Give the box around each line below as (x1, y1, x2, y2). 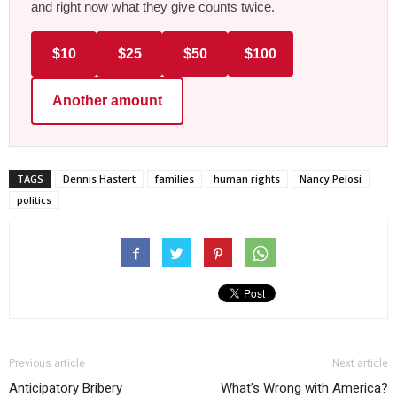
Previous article (9, 356, 85, 370)
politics (17, 192, 51, 206)
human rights (214, 171, 280, 185)
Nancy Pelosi (300, 171, 362, 185)
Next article (332, 356, 388, 370)
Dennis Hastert (63, 171, 136, 185)
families (155, 171, 194, 185)
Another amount (52, 92, 162, 108)
